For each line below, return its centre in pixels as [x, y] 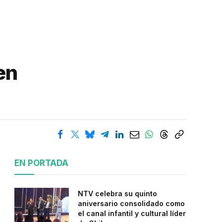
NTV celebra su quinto [117, 194]
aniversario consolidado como [131, 203]
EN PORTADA [41, 163]
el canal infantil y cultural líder [132, 213]
